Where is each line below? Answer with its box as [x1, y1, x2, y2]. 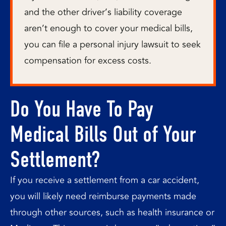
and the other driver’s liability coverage [24, 5, 182, 19]
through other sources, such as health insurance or [10, 205, 214, 219]
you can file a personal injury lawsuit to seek [24, 37, 201, 51]
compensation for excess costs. [24, 53, 151, 68]
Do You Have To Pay [10, 95, 153, 123]
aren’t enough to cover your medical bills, [24, 21, 193, 35]
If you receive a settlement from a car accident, [10, 173, 199, 187]
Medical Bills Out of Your [10, 121, 196, 148]
